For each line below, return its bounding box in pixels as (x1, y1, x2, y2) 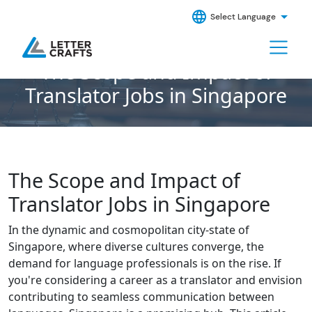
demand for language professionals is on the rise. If (8, 255, 281, 271)
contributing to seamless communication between (8, 288, 274, 304)
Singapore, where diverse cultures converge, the (8, 238, 264, 254)
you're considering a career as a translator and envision (8, 272, 302, 288)
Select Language (210, 11, 276, 22)
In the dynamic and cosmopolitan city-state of (8, 221, 249, 237)
